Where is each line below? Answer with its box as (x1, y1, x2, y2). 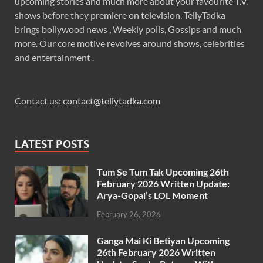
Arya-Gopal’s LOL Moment (97, 190, 208, 201)
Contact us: (15, 95, 63, 107)
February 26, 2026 (97, 210, 161, 220)
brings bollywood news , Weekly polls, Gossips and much (15, 23, 241, 35)
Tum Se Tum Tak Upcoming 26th (97, 166, 229, 178)
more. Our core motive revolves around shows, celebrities (15, 38, 245, 49)
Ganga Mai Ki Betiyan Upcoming (97, 235, 230, 247)
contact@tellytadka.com (63, 95, 160, 107)
